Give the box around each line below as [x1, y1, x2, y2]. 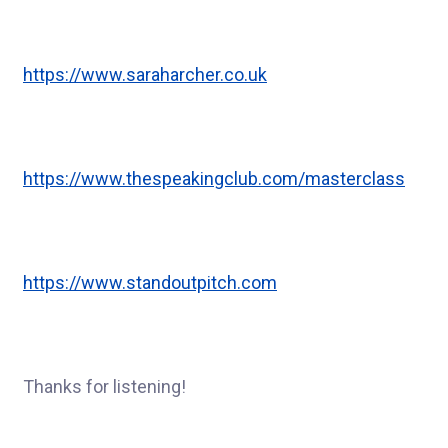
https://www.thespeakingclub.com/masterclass [23, 167, 405, 189]
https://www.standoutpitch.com [23, 271, 277, 293]
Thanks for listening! [23, 375, 186, 397]
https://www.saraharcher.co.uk [23, 63, 267, 85]
